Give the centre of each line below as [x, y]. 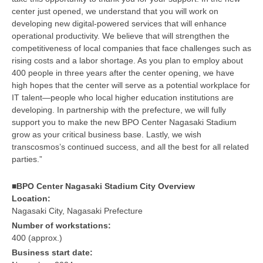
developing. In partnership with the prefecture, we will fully [119, 109]
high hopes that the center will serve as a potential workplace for [131, 85]
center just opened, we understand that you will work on [115, 11]
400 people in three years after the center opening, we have [123, 73]
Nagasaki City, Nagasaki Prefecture [77, 210]
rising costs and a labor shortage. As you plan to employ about [127, 60]
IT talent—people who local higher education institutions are [123, 97]
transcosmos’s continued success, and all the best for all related [130, 146]
